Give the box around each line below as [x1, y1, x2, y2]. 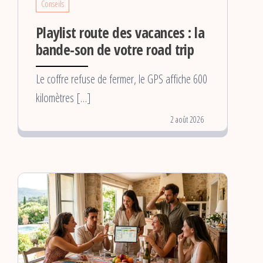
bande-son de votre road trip [36, 39, 194, 60]
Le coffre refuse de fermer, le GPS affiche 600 [36, 71, 207, 87]
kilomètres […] [36, 90, 91, 106]
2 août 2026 [170, 114, 204, 126]
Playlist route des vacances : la [36, 22, 205, 43]
